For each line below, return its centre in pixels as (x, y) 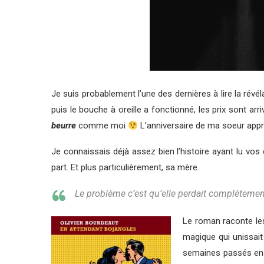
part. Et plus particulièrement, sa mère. (125, 167)
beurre (64, 126)
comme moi (102, 126)
